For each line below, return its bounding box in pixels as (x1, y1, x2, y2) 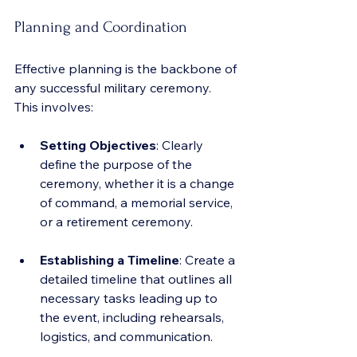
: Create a (179, 252, 238, 268)
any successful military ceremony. (14, 80, 214, 96)
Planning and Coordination (14, 18, 187, 36)
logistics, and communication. (40, 328, 213, 344)
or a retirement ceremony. (40, 214, 193, 229)
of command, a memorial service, (40, 194, 236, 210)
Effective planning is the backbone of (14, 61, 240, 76)
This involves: (14, 99, 93, 115)
